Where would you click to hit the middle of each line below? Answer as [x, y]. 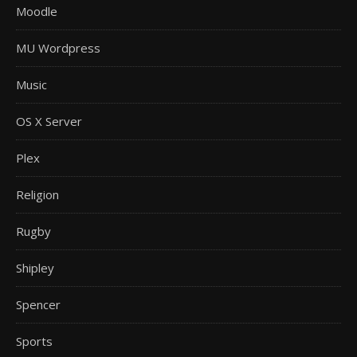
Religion [37, 194]
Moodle [37, 11]
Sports [34, 341]
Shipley [35, 267]
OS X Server [49, 121]
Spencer [38, 304]
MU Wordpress [58, 47]
